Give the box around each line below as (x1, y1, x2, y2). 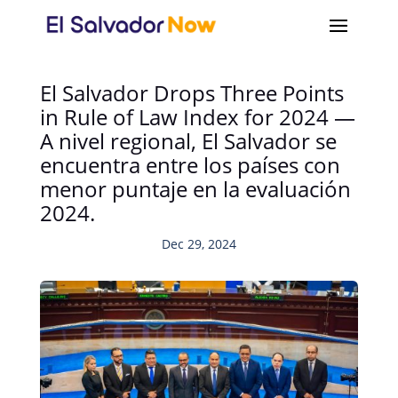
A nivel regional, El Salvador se (39, 126, 337, 155)
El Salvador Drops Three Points (39, 78, 344, 107)
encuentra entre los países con (39, 150, 340, 179)
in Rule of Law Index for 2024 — (39, 102, 355, 131)
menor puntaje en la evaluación (39, 174, 351, 203)
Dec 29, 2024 (161, 235, 236, 252)
